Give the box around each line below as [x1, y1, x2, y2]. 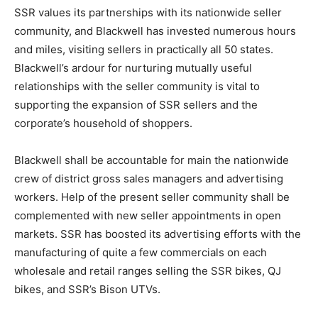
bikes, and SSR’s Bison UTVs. [14, 283, 160, 297]
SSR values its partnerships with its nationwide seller [14, 6, 282, 20]
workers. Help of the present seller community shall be [14, 190, 290, 204]
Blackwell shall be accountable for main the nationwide [14, 153, 289, 168]
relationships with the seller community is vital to [14, 79, 260, 94]
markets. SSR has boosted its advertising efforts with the [14, 227, 301, 241]
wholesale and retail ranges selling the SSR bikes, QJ [14, 264, 281, 278]
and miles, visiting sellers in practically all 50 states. [14, 43, 273, 57]
